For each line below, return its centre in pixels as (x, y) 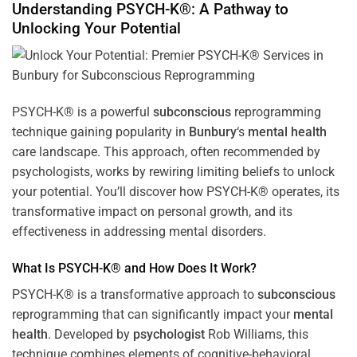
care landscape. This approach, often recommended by (166, 151)
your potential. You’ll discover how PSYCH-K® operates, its (176, 191)
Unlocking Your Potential (96, 28)
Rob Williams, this (257, 334)
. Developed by (90, 334)
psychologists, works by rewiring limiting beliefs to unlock (173, 171)
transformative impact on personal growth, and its (152, 211)
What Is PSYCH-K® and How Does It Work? (134, 268)
